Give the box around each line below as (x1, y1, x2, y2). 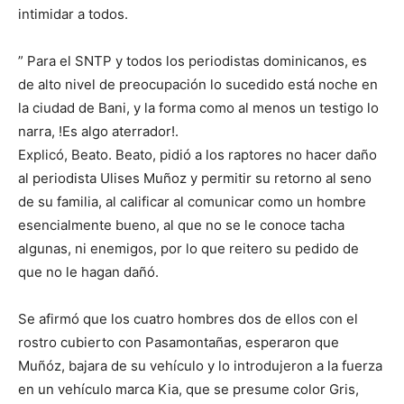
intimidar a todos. (18, 5, 128, 23)
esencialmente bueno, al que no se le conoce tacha (18, 216, 344, 234)
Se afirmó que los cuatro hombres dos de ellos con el (18, 310, 358, 328)
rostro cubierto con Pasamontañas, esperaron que (18, 334, 339, 352)
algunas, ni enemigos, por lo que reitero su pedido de (18, 240, 359, 258)
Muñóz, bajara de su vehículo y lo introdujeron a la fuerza (18, 357, 382, 375)
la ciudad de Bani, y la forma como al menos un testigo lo (18, 99, 379, 117)
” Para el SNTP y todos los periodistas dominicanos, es (18, 52, 367, 70)
